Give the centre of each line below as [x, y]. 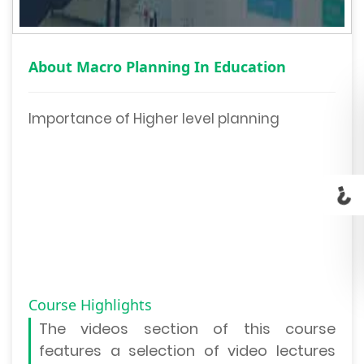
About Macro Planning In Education [157, 67]
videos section [147, 329]
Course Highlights [90, 305]
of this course [275, 329]
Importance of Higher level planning [154, 119]
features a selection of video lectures [187, 351]
